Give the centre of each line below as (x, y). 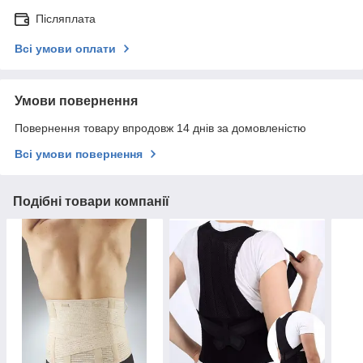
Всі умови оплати (65, 48)
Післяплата (66, 18)
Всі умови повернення (79, 154)
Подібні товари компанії (91, 201)
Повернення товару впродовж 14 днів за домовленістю (160, 128)
